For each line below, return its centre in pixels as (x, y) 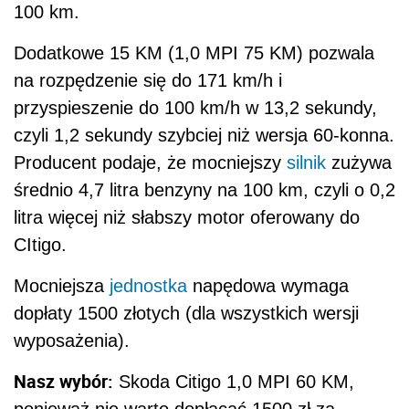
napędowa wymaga (268, 285)
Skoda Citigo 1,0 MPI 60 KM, (234, 381)
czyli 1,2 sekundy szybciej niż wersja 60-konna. (204, 135)
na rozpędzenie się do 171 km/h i (148, 80)
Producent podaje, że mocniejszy (150, 162)
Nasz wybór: (63, 381)
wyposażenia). (72, 340)
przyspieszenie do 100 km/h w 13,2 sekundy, (195, 107)
